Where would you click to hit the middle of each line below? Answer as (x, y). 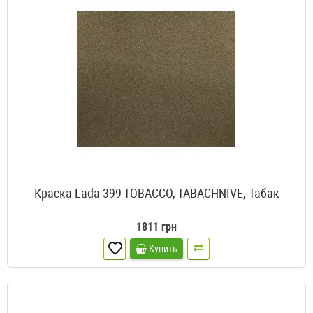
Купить (163, 249)
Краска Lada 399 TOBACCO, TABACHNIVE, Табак (156, 194)
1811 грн (156, 227)
